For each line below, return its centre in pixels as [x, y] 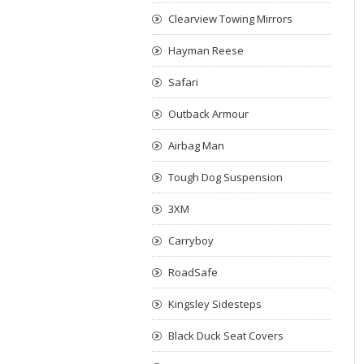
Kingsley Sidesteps [215, 304]
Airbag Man [196, 145]
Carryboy [191, 240]
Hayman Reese [206, 50]
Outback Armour [208, 114]
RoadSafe [193, 272]
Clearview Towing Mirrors [230, 19]
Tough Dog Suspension [225, 177]
